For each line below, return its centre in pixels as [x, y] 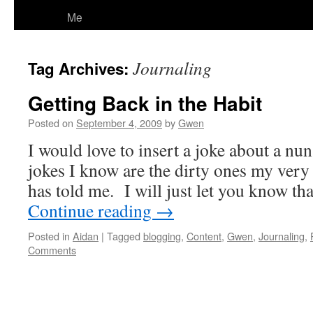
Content [204, 236]
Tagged [124, 236]
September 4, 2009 [119, 123]
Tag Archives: [80, 68]
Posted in [49, 236]
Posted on [51, 123]
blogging [162, 236]
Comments [52, 250]
